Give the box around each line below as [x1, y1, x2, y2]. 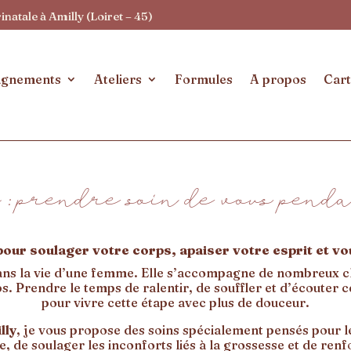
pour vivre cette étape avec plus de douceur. [42, 295, 309, 311]
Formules [175, 71, 233, 87]
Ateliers [94, 71, 142, 87]
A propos [250, 71, 306, 87]
